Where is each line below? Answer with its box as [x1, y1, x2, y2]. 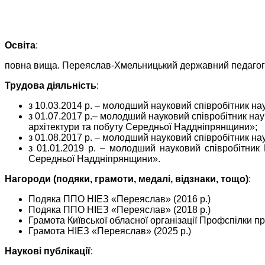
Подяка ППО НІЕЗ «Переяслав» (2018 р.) [28, 204, 211, 215]
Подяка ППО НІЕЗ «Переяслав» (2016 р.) [28, 193, 211, 204]
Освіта [5, 40, 35, 50]
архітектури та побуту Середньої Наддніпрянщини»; [28, 121, 257, 132]
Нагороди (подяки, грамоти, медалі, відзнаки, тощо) [5, 173, 248, 184]
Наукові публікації [5, 245, 91, 256]
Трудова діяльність [5, 80, 96, 91]
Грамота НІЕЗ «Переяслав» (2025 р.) [28, 225, 191, 236]
